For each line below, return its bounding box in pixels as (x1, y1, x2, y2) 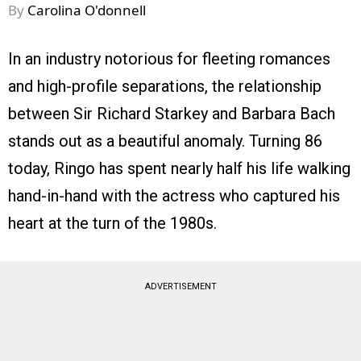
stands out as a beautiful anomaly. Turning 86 (8, 131, 322, 151)
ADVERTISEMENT (144, 281, 217, 293)
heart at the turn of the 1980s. (8, 214, 221, 234)
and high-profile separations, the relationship (8, 77, 322, 97)
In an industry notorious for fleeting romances (8, 49, 330, 69)
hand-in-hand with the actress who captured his (8, 186, 340, 206)
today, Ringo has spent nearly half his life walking (8, 159, 351, 179)
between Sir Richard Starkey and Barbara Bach (8, 104, 335, 124)
